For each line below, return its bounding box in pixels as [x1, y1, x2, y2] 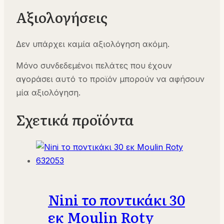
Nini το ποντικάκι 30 [48, 188, 185, 210]
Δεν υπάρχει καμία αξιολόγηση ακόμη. [16, 39, 169, 49]
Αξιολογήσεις [16, 6, 107, 27]
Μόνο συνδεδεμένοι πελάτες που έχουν [16, 60, 172, 71]
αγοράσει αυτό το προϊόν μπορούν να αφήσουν [16, 74, 204, 84]
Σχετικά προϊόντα [16, 109, 134, 130]
